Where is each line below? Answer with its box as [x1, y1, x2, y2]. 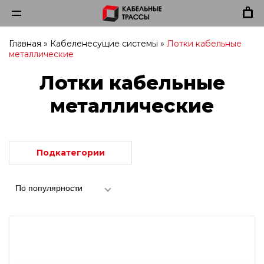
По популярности [15, 183, 82, 193]
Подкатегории [36, 147, 105, 158]
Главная [9, 38, 41, 49]
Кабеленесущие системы [50, 38, 158, 49]
